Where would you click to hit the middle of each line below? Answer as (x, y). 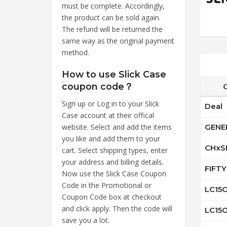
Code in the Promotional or (107, 185)
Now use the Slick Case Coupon (114, 173)
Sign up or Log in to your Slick (110, 103)
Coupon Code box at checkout (112, 197)
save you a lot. (86, 220)
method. (75, 52)
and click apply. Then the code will (117, 208)
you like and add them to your (111, 138)
